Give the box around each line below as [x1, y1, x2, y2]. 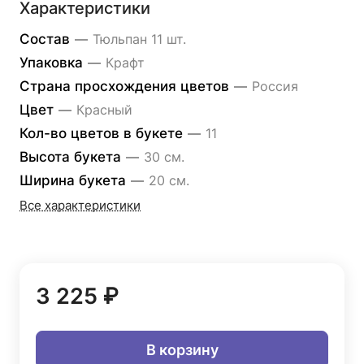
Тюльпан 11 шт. [93, 31, 186, 47]
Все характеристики [19, 198, 141, 213]
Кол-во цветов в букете [19, 125, 187, 141]
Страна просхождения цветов [19, 78, 233, 94]
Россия [252, 78, 298, 94]
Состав [19, 31, 74, 47]
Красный [76, 102, 132, 118]
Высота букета [19, 149, 125, 165]
